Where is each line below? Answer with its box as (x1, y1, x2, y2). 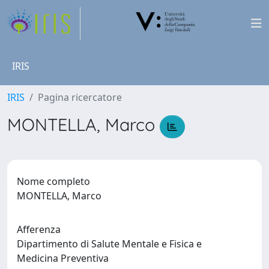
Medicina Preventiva (17, 251, 113, 265)
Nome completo (17, 174, 90, 188)
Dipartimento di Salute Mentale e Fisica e (17, 237, 202, 250)
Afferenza (17, 222, 61, 236)
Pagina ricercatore (38, 91, 122, 104)
